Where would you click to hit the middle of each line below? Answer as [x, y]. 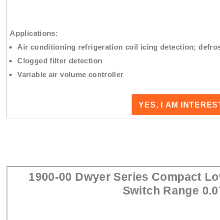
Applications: [34, 33]
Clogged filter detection [60, 60]
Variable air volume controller [70, 74]
